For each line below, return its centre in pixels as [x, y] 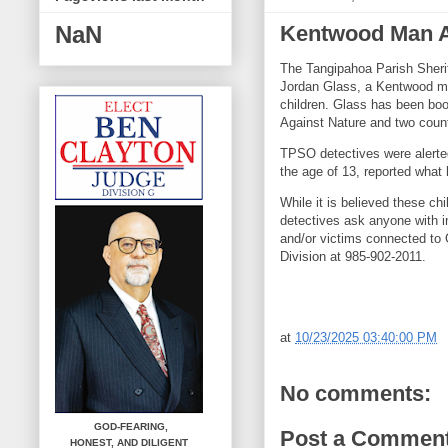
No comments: [355, 393]
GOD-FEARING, [113, 426]
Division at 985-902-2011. [353, 256]
